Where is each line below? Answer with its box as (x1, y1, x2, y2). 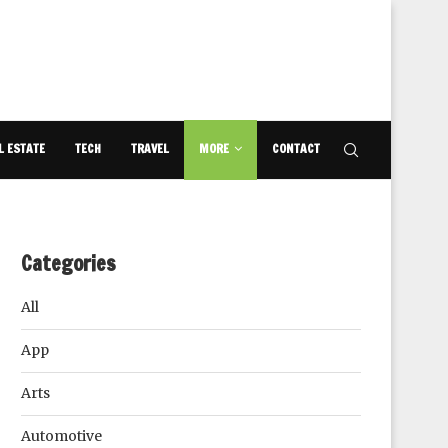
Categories (21, 249, 116, 278)
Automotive (21, 427, 102, 445)
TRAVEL (131, 140, 169, 157)
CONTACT (272, 140, 320, 157)
